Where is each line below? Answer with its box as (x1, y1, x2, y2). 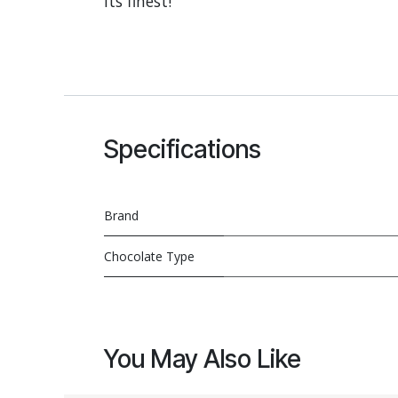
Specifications (104, 134, 261, 164)
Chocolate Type (104, 248, 195, 265)
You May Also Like (104, 344, 301, 374)
